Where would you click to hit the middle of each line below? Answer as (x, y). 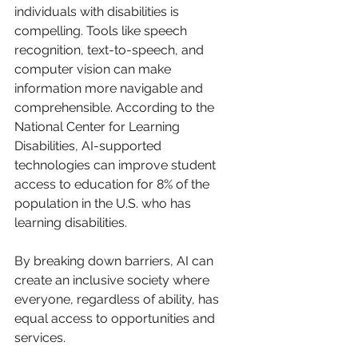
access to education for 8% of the (113, 184)
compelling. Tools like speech (102, 30)
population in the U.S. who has (104, 203)
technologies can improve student (117, 165)
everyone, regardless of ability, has (118, 299)
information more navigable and (110, 88)
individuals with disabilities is (98, 11)
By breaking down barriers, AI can (115, 261)
